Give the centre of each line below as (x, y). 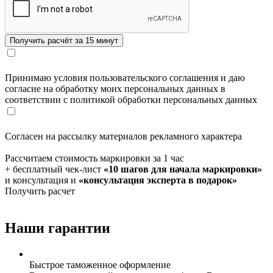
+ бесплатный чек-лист (54, 169)
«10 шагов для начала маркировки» (183, 169)
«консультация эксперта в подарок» (158, 180)
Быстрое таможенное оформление (100, 265)
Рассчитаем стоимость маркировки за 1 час (94, 158)
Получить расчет (40, 191)
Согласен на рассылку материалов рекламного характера (123, 136)
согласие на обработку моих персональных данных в (115, 89)
